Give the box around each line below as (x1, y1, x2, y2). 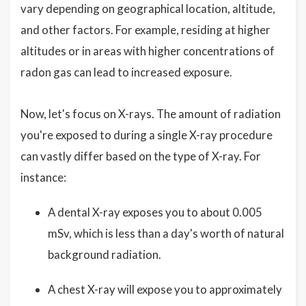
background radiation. (48, 247, 161, 262)
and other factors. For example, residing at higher (20, 23, 270, 38)
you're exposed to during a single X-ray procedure (20, 128, 273, 143)
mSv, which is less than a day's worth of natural (48, 226, 284, 241)
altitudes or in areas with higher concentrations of (20, 44, 275, 59)
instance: (20, 170, 66, 185)
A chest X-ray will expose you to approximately (48, 282, 282, 297)
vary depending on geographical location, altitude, (20, 1, 275, 16)
